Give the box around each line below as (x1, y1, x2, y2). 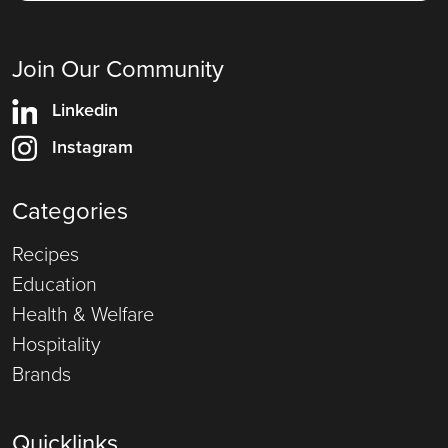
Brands (12, 358, 71, 389)
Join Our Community (12, 50, 224, 87)
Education (12, 268, 97, 299)
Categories (12, 192, 128, 229)
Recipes (12, 238, 79, 269)
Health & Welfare (12, 298, 154, 329)
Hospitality (12, 328, 101, 359)
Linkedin (52, 96, 118, 123)
